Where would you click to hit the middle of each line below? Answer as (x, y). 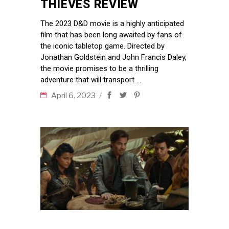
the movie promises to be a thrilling (99, 68)
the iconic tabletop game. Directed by (102, 46)
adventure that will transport (88, 79)
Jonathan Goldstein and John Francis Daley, (113, 57)
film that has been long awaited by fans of (111, 35)
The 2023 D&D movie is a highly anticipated (112, 23)
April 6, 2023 (74, 95)
